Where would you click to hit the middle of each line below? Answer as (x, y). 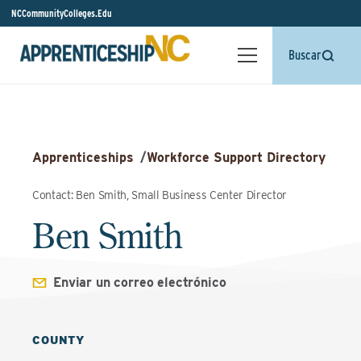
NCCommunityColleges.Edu (62, 13)
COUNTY (59, 340)
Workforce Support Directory (236, 158)
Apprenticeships (83, 158)
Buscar (305, 55)
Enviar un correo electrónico (140, 282)
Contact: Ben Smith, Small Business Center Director (160, 195)
